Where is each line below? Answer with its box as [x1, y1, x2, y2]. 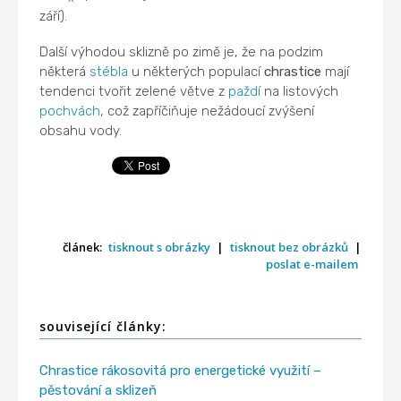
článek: [62, 239, 105, 256]
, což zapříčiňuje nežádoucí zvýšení [100, 102, 315, 119]
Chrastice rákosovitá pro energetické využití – [39, 362, 322, 379]
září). [39, 7, 68, 24]
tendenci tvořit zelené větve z [39, 82, 229, 99]
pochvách [39, 102, 101, 119]
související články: [39, 317, 167, 335]
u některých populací [128, 63, 265, 80]
